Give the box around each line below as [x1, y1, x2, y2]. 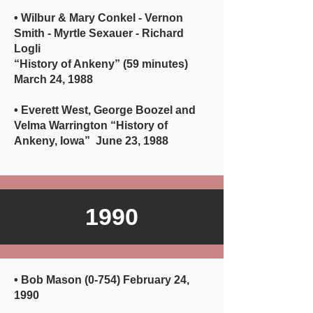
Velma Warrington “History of [14, 119, 168, 131]
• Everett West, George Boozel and [14, 104, 196, 116]
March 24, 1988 [14, 73, 93, 85]
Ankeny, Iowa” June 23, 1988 [14, 135, 168, 147]
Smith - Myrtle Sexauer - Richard [14, 27, 184, 39]
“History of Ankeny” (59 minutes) [14, 58, 188, 70]
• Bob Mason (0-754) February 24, [14, 274, 189, 286]
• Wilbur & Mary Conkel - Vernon [14, 12, 183, 24]
